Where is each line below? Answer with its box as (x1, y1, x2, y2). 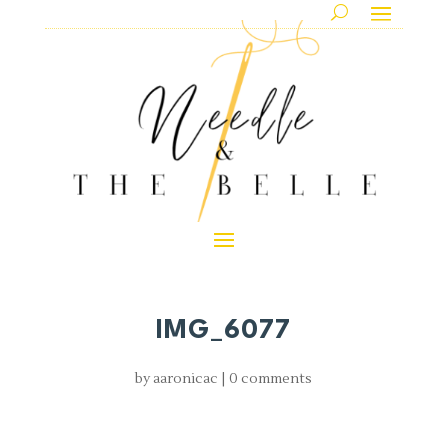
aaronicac (153, 369, 219, 388)
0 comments (229, 369, 313, 388)
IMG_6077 (156, 317, 292, 344)
